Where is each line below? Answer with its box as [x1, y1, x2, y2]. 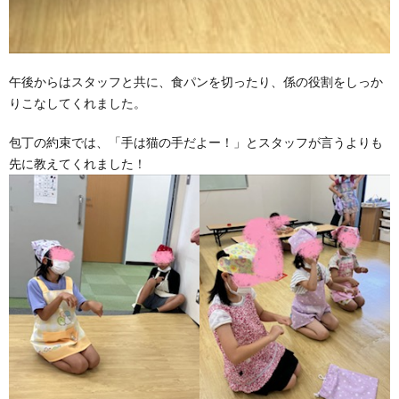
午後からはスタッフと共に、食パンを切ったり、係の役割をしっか [9, 74, 383, 90]
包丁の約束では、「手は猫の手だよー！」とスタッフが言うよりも [9, 134, 383, 151]
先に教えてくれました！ [9, 156, 146, 172]
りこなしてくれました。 [9, 95, 146, 111]
